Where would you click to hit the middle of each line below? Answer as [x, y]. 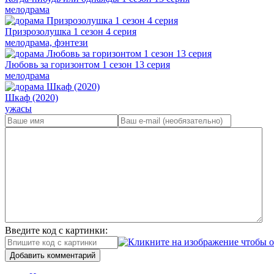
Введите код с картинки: [56, 230]
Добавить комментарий [53, 255]
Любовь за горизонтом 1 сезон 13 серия [87, 64]
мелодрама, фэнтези [46, 42]
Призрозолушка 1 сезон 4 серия [71, 31]
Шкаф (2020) [31, 97]
